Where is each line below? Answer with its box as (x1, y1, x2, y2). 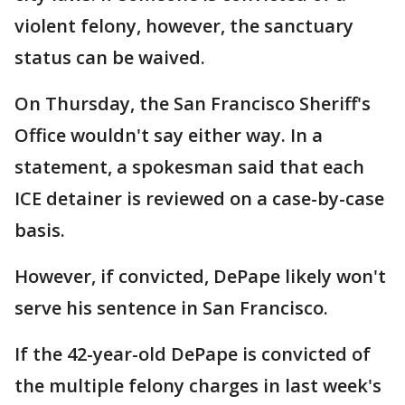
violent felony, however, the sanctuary (14, 14, 353, 39)
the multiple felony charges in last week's (14, 373, 381, 399)
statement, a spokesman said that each (14, 155, 364, 180)
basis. (14, 218, 70, 243)
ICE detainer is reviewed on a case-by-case (14, 186, 384, 212)
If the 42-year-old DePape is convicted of (14, 342, 371, 367)
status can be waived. (14, 45, 210, 71)
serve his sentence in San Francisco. (14, 296, 333, 321)
